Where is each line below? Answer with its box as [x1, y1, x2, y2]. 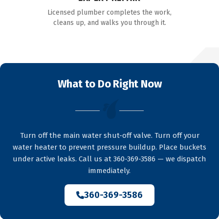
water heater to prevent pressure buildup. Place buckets [13, 142, 206, 152]
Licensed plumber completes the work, [47, 8, 172, 17]
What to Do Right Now [57, 77, 162, 90]
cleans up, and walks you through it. [53, 18, 166, 27]
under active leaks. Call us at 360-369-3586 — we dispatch [13, 154, 206, 163]
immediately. [88, 166, 131, 175]
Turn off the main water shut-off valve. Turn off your [20, 131, 199, 140]
